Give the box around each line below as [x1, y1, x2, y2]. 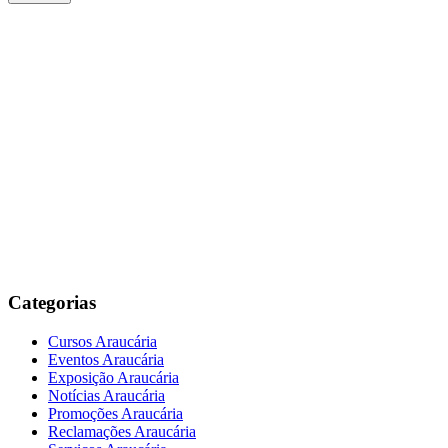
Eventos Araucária [48, 351, 164, 369]
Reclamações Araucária [48, 423, 196, 441]
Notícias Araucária [48, 387, 165, 405]
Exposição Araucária [48, 369, 179, 387]
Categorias [8, 292, 96, 314]
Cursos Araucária [48, 333, 157, 351]
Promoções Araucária [48, 405, 183, 423]
